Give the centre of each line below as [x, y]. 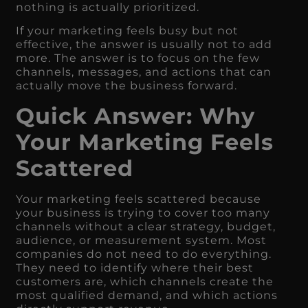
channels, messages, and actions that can [144, 72]
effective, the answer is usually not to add [144, 45]
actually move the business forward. [127, 86]
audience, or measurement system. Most [142, 240]
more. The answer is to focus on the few [138, 58]
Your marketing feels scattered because [139, 199]
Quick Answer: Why [136, 115]
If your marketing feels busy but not [128, 31]
